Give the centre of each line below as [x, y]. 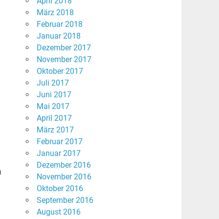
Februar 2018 [59, 24]
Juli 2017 [53, 83]
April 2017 [54, 118]
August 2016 [58, 212]
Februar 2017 [59, 142]
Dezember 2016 [64, 165]
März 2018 [55, 13]
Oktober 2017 [60, 71]
